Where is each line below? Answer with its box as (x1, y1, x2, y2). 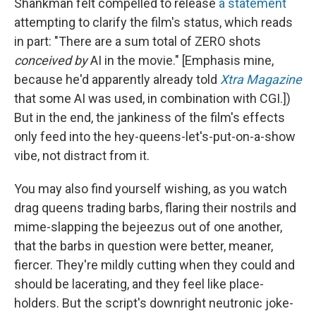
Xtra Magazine (220, 72, 302, 87)
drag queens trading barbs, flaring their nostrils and (14, 200, 296, 215)
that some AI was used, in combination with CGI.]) (14, 91, 291, 106)
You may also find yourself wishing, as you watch (14, 181, 287, 196)
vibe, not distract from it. (14, 148, 150, 163)
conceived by (14, 53, 90, 68)
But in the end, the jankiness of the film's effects (14, 110, 285, 125)
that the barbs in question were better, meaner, (14, 238, 273, 253)
